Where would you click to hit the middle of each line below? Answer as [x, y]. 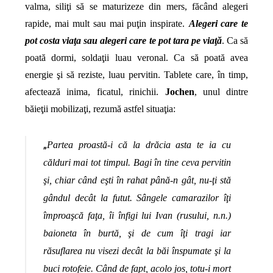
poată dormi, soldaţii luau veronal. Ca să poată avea [136, 58]
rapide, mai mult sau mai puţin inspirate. [107, 24]
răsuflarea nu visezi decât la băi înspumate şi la [137, 250]
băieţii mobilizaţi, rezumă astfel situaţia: [100, 109]
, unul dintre [221, 92]
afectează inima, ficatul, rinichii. [95, 92]
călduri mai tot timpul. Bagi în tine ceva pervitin [137, 162]
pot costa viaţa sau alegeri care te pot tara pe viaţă [123, 41]
